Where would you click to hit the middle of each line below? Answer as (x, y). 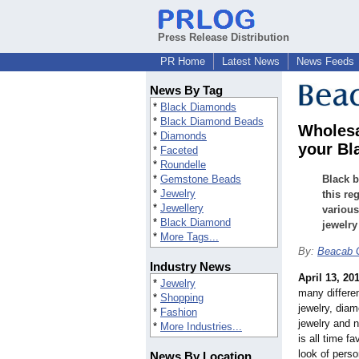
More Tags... (190, 237)
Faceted (179, 151)
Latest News (251, 61)
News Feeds (325, 61)
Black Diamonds (198, 107)
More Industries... (201, 327)
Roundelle (183, 165)
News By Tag (186, 91)
